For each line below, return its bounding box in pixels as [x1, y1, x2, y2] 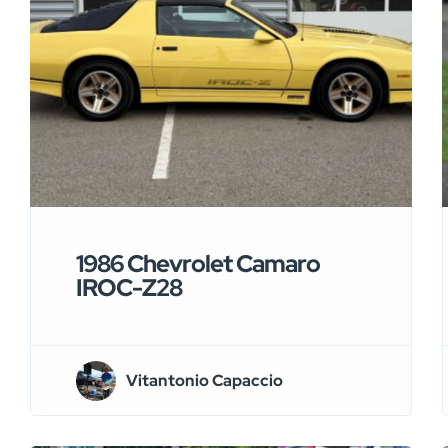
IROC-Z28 [76, 272, 182, 304]
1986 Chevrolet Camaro [76, 248, 320, 280]
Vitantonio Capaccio [126, 369, 283, 391]
